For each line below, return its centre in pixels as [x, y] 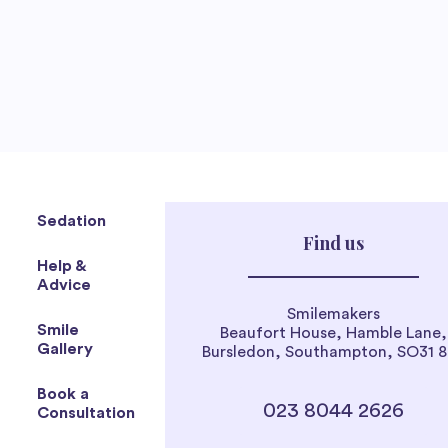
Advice [64, 284]
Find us [333, 242]
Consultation [86, 412]
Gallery [65, 348]
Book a [63, 393]
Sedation [71, 220]
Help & [61, 265]
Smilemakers [333, 313]
